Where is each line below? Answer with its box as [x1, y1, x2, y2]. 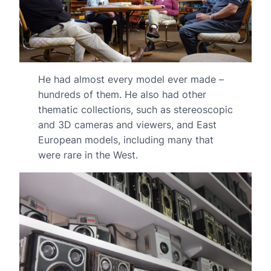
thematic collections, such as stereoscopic [38, 103, 233, 116]
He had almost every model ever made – [38, 73, 224, 85]
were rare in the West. [38, 148, 138, 161]
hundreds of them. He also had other [38, 88, 206, 100]
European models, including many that [38, 133, 214, 146]
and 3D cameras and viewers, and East [38, 118, 217, 131]
